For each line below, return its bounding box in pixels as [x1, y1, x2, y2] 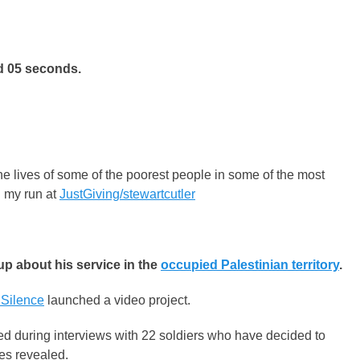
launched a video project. [44, 293, 190, 307]
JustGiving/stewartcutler [59, 187, 195, 201]
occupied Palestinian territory [161, 258, 339, 272]
